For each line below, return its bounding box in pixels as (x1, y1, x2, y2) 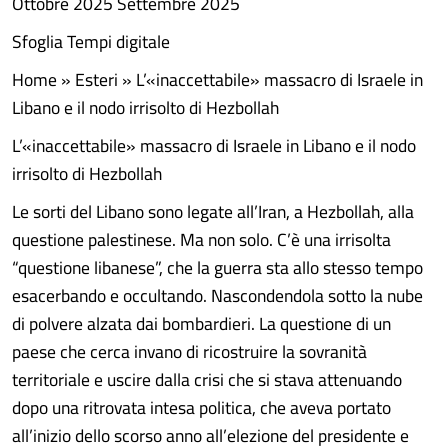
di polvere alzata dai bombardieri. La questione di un (12, 307, 391, 340)
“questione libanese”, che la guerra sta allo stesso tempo (12, 251, 423, 284)
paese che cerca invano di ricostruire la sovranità (12, 335, 367, 368)
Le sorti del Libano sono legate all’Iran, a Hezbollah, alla (12, 195, 414, 228)
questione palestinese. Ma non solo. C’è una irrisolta (12, 223, 391, 256)
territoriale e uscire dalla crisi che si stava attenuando (12, 363, 402, 396)
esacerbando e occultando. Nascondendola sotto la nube (12, 279, 423, 312)
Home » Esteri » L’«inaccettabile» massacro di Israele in (12, 63, 423, 96)
